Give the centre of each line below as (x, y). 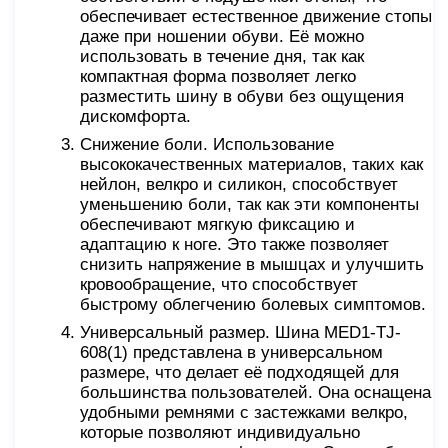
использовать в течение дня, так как (222, 56)
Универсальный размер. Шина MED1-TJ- (240, 332)
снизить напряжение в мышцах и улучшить (252, 264)
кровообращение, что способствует (219, 284)
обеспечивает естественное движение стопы (256, 16)
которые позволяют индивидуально (220, 432)
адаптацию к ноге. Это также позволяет (234, 244)
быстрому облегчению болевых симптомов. (253, 304)
